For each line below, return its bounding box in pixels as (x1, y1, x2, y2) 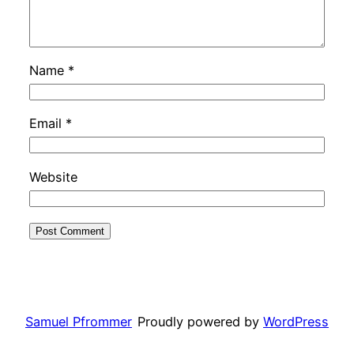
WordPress (263, 314, 329, 330)
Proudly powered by (137, 314, 263, 330)
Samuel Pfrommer (25, 314, 132, 330)
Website (28, 168, 77, 185)
